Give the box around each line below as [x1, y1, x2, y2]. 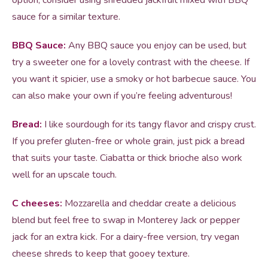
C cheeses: [12, 197, 62, 210]
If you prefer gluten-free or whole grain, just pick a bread [12, 135, 245, 148]
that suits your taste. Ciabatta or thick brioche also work [12, 151, 242, 165]
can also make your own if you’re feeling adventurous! [12, 89, 232, 102]
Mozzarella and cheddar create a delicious [62, 197, 236, 210]
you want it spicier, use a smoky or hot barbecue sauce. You [12, 72, 256, 86]
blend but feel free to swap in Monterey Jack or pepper [12, 214, 240, 227]
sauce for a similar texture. [12, 10, 120, 23]
